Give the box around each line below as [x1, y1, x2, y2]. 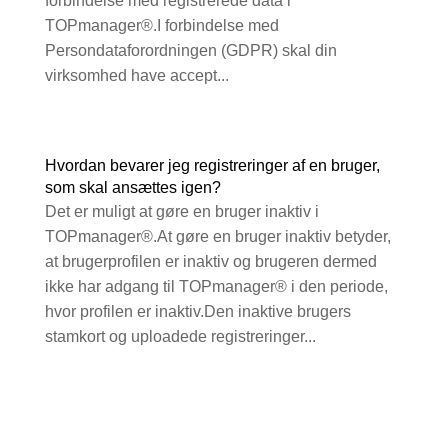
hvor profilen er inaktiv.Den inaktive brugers [44, 303, 351, 321]
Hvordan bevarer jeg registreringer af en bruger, [44, 157, 380, 175]
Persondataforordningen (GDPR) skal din [44, 42, 337, 60]
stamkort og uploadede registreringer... [44, 328, 316, 346]
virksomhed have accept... [44, 67, 229, 85]
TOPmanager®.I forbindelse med [44, 17, 279, 35]
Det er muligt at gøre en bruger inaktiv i [44, 203, 319, 221]
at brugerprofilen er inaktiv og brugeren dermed [44, 253, 377, 271]
